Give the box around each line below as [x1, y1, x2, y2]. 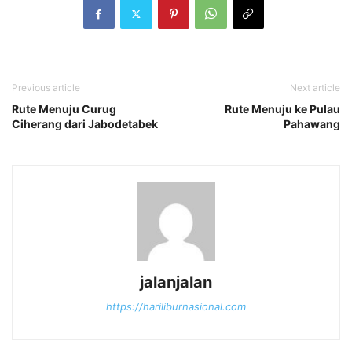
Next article [290, 82, 340, 94]
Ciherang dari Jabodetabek [12, 117, 158, 131]
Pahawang [284, 117, 340, 131]
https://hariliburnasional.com [106, 300, 246, 313]
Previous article [12, 82, 80, 94]
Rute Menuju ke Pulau [225, 102, 340, 116]
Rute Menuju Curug [12, 102, 116, 116]
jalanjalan [140, 273, 212, 292]
